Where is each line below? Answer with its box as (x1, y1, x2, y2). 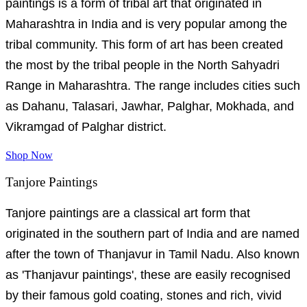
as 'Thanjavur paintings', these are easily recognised (5, 267, 291, 282)
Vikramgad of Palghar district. (5, 120, 167, 134)
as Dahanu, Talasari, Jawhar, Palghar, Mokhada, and (5, 99, 294, 114)
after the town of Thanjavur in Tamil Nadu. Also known (5, 247, 299, 261)
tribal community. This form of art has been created (5, 38, 283, 52)
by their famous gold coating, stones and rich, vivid (5, 288, 282, 302)
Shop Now (5, 149, 53, 162)
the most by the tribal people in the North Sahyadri (5, 58, 280, 73)
